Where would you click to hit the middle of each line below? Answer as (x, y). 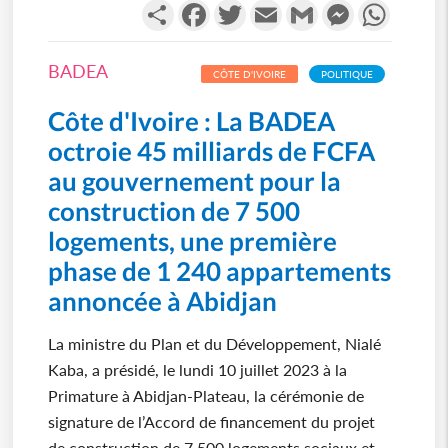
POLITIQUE (347, 74)
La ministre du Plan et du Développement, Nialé (214, 344)
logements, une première (192, 241)
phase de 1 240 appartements (219, 271)
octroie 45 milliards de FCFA (211, 151)
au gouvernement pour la (194, 181)
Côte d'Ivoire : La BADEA (191, 121)
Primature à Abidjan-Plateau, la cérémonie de (205, 396)
